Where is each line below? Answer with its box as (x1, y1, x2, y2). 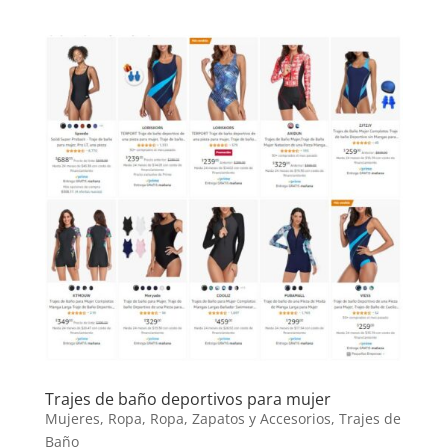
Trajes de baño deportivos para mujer (44, 387, 331, 410)
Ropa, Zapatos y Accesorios (149, 408, 331, 428)
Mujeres (44, 408, 100, 428)
